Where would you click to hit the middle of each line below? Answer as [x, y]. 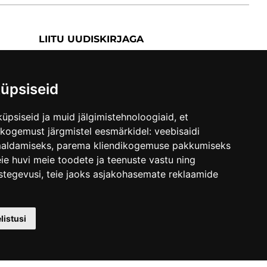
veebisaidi [177, 131]
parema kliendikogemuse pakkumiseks [144, 145]
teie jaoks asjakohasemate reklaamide [132, 174]
